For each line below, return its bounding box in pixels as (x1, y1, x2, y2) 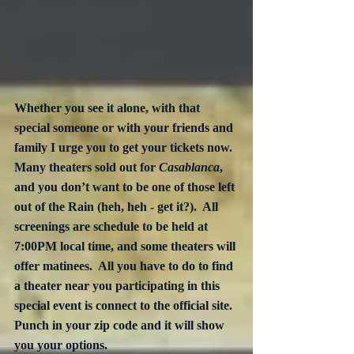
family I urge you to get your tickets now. (14, 141, 239, 155)
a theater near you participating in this (14, 279, 223, 293)
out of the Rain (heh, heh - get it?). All (14, 200, 221, 214)
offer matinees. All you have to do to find (14, 259, 236, 273)
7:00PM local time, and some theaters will (14, 239, 239, 254)
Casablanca (159, 160, 220, 175)
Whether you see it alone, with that (14, 101, 203, 115)
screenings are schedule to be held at (14, 220, 211, 234)
